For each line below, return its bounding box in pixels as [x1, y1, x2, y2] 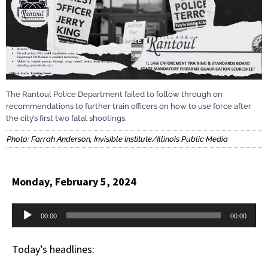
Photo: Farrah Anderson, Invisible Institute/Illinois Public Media [7, 135, 228, 144]
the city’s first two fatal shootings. [6, 113, 127, 123]
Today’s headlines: [12, 242, 97, 257]
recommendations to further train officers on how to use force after [6, 101, 251, 111]
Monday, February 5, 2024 [12, 175, 136, 189]
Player [11, 229, 39, 243]
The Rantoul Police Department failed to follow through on [6, 89, 223, 99]
